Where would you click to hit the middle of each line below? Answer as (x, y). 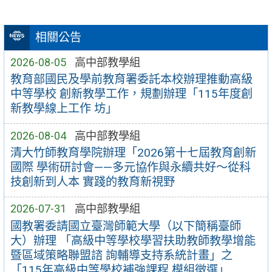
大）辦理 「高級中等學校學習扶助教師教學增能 (133, 240)
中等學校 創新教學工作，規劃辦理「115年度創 (131, 94)
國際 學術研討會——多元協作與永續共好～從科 (130, 168)
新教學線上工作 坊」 (63, 109)
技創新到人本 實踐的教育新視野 (92, 182)
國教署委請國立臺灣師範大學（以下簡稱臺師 (125, 226)
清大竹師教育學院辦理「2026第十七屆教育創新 (133, 153)
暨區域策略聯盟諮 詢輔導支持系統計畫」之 (121, 255)
